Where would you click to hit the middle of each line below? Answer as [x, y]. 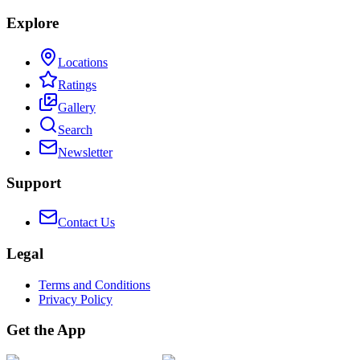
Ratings [77, 84]
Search [75, 129]
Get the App [46, 330]
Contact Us [86, 223]
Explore [33, 22]
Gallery [77, 107]
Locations [83, 62]
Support [34, 183]
